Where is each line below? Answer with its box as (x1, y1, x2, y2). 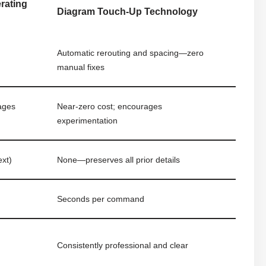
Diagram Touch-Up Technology (57, 6, 198, 17)
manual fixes (57, 62, 105, 72)
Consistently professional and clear (57, 240, 189, 250)
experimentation (57, 115, 118, 125)
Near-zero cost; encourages (57, 101, 163, 111)
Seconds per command (57, 194, 145, 204)
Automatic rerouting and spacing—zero (57, 47, 204, 58)
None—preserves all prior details (57, 154, 180, 164)
